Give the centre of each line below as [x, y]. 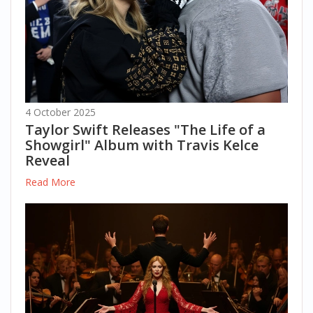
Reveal [48, 161]
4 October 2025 [60, 112]
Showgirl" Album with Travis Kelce [142, 145]
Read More [50, 182]
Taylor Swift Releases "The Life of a [145, 130]
